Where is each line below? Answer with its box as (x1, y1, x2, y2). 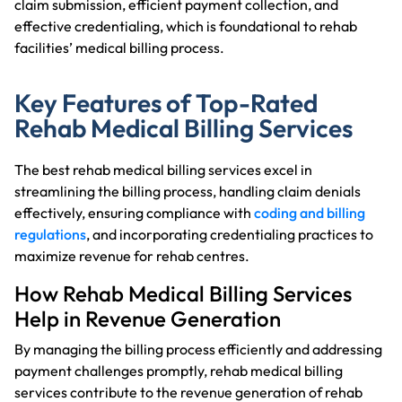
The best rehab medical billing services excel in (14, 160, 312, 179)
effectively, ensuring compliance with (14, 203, 254, 222)
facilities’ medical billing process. (14, 38, 224, 57)
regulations (14, 224, 86, 243)
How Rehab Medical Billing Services (14, 279, 352, 307)
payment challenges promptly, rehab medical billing (14, 361, 343, 380)
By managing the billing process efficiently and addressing (14, 339, 382, 358)
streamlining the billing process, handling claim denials (14, 181, 361, 200)
